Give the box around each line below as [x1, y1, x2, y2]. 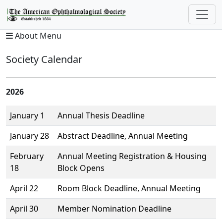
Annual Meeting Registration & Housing [57, 150, 207, 162]
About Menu [13, 30, 61, 41]
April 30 [10, 203, 38, 214]
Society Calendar [6, 52, 82, 66]
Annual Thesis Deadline [57, 110, 145, 121]
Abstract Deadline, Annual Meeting [57, 130, 188, 141]
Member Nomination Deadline [57, 203, 171, 214]
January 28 [10, 130, 49, 141]
